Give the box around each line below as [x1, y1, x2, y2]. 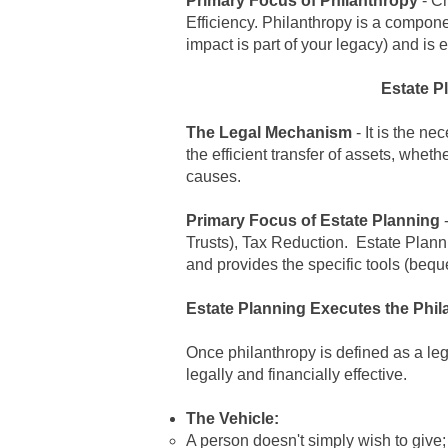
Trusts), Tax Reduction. [186, 234, 356, 251]
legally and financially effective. [186, 366, 407, 383]
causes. [186, 168, 241, 185]
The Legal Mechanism [186, 124, 352, 141]
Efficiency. [186, 14, 262, 31]
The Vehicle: [186, 410, 279, 427]
